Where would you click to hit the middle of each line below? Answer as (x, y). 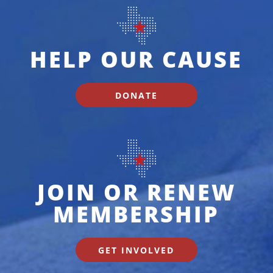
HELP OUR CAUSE (136, 60)
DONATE (136, 95)
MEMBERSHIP (136, 214)
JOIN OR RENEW (136, 193)
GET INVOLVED (136, 250)
